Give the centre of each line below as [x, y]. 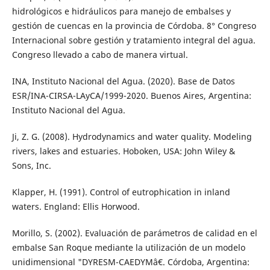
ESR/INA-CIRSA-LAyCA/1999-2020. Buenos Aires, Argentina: [131, 95]
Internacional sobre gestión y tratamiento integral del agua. [133, 40]
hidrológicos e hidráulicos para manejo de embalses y [121, 11]
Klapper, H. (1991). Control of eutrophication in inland [121, 192]
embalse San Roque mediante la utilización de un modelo [128, 247]
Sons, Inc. [31, 165]
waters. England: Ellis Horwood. [76, 206]
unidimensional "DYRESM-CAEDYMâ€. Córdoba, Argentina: [130, 262]
